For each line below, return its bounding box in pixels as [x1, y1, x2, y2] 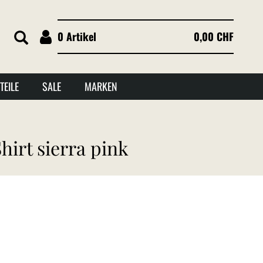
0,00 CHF [194, 28, 234, 44]
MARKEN [85, 78, 117, 94]
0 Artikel [58, 28, 96, 44]
